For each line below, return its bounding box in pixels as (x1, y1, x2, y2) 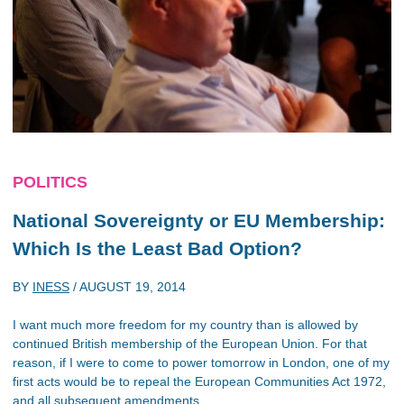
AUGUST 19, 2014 (79, 280, 186, 294)
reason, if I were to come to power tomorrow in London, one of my (13, 355, 390, 370)
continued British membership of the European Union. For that (13, 336, 367, 351)
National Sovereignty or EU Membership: (13, 209, 385, 231)
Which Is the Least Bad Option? (13, 237, 302, 259)
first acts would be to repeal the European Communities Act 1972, (13, 374, 386, 389)
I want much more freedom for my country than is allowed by (13, 317, 358, 332)
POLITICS (13, 172, 87, 191)
